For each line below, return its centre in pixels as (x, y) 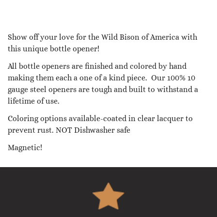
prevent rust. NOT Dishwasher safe (69, 130)
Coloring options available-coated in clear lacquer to (100, 118)
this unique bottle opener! (54, 48)
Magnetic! (25, 147)
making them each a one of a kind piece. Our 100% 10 (101, 77)
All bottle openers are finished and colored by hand (97, 66)
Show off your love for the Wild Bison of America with (102, 37)
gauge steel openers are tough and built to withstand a (103, 89)
